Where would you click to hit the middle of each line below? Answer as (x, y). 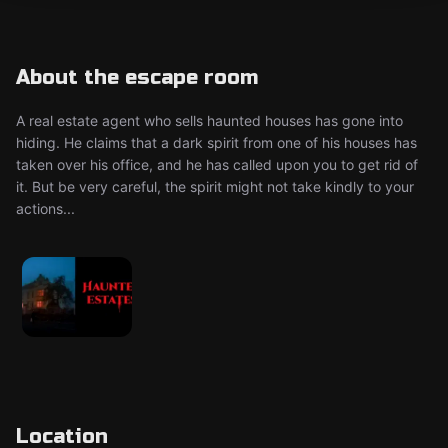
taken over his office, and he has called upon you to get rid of (217, 164)
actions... (45, 208)
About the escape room (137, 77)
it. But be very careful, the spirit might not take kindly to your (215, 186)
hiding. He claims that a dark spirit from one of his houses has (216, 142)
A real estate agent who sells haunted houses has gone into (209, 120)
